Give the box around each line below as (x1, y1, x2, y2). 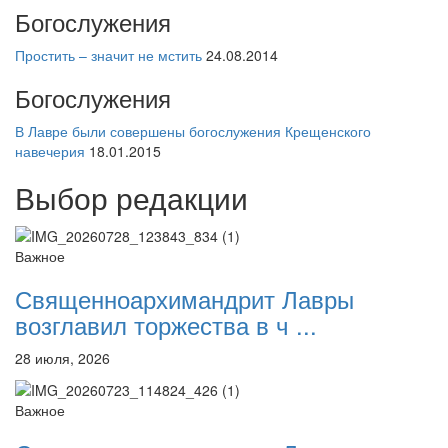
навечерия (15, 140, 85, 161)
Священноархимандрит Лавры (15, 280, 354, 316)
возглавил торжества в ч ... (15, 306, 317, 342)
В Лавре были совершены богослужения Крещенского (15, 120, 371, 141)
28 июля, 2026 (15, 347, 110, 368)
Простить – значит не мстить (15, 44, 202, 65)
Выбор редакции (15, 175, 248, 219)
